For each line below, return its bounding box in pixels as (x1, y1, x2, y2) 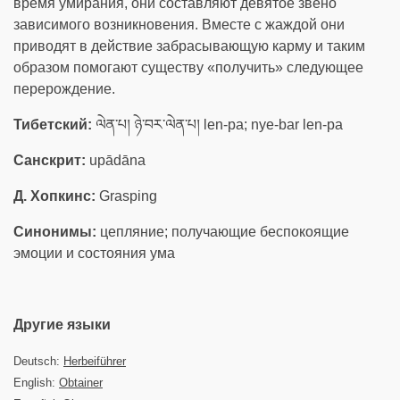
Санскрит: (13, 153, 86, 168)
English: (13, 376, 59, 389)
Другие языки (13, 317, 111, 332)
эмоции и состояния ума (13, 246, 175, 261)
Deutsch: (13, 354, 63, 368)
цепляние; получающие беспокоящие (96, 224, 349, 239)
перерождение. (13, 81, 115, 96)
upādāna (86, 153, 146, 168)
